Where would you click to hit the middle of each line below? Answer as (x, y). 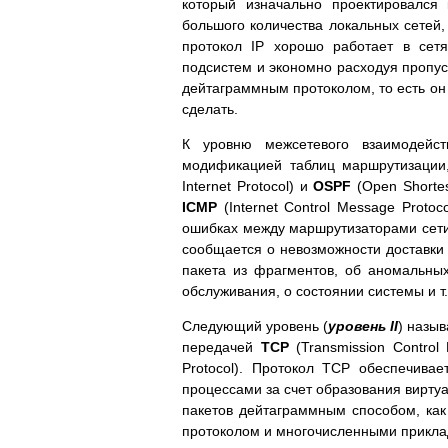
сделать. (210, 108)
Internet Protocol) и (248, 185)
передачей (217, 346)
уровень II (363, 325)
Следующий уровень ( (255, 325)
